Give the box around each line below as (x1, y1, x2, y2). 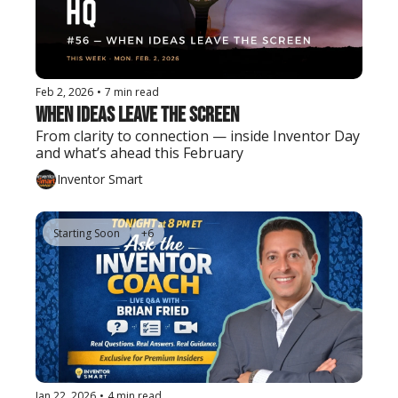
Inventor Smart (57, 171, 143, 188)
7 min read (105, 84, 159, 99)
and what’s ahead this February (36, 142, 243, 163)
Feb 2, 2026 (36, 84, 93, 99)
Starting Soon (53, 225, 120, 241)
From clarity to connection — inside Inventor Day (36, 125, 360, 146)
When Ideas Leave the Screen (36, 101, 239, 128)
